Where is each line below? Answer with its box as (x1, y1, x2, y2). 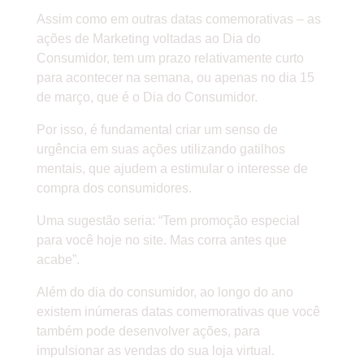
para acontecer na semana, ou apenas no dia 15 (36, 71, 314, 85)
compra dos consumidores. (36, 181, 192, 196)
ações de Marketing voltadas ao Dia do (36, 32, 261, 46)
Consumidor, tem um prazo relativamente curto (36, 51, 304, 66)
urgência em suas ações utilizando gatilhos (36, 142, 285, 157)
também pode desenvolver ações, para (36, 324, 260, 339)
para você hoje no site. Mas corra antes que (36, 233, 287, 248)
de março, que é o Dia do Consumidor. (36, 90, 258, 105)
